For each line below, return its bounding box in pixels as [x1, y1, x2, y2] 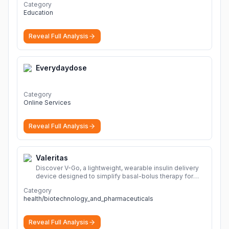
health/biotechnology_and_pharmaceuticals [24, 195, 153, 202]
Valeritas [36, 153, 68, 162]
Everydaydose [36, 63, 87, 72]
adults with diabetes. [36, 180, 98, 188]
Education [24, 9, 53, 16]
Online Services [24, 99, 71, 106]
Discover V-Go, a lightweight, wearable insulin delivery [36, 164, 199, 172]
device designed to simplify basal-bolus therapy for [36, 172, 193, 180]
